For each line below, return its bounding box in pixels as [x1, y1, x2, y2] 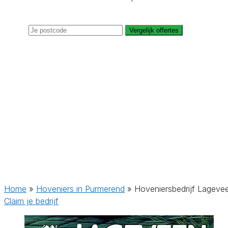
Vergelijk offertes [129, 26, 179, 34]
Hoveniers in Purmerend [36, 184, 125, 194]
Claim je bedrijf [4, 196, 59, 206]
